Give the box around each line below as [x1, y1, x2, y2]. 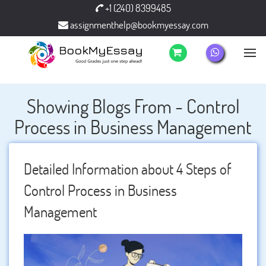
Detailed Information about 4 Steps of [24, 159, 232, 178]
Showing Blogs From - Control [26, 94, 240, 118]
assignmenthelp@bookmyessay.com [68, 18, 208, 31]
